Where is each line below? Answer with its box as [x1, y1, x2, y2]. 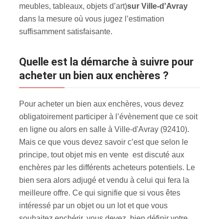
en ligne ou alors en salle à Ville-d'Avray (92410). [19, 125, 189, 133]
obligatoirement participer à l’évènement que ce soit [19, 112, 197, 121]
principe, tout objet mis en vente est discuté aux [19, 150, 184, 159]
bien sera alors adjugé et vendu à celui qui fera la [19, 175, 189, 184]
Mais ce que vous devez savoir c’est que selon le [19, 137, 188, 146]
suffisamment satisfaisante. [19, 27, 112, 36]
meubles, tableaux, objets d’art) [19, 1, 127, 10]
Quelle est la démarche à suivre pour [19, 55, 26, 68]
